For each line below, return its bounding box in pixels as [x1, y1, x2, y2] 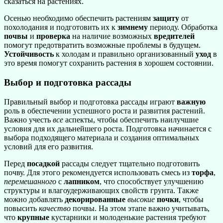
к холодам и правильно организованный [54, 50, 196, 59]
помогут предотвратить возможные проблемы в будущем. [4, 41, 201, 50]
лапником [64, 177, 100, 186]
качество [39, 204, 71, 213]
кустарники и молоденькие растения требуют [49, 213, 206, 222]
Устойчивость [4, 50, 54, 59]
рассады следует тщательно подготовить [60, 159, 200, 168]
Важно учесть [4, 115, 53, 124]
